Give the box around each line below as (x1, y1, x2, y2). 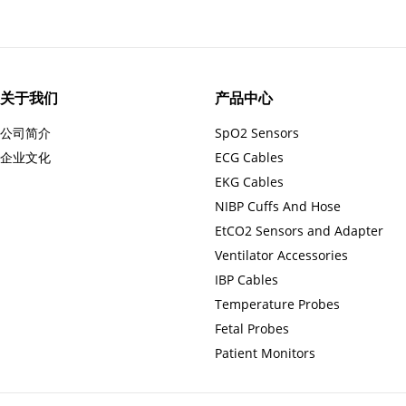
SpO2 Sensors (215, 124, 299, 141)
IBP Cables (215, 271, 278, 288)
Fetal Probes (215, 320, 289, 337)
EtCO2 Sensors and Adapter (215, 222, 383, 239)
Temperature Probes (215, 295, 340, 313)
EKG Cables (215, 173, 284, 190)
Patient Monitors (215, 344, 315, 362)
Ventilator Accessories (215, 246, 348, 264)
